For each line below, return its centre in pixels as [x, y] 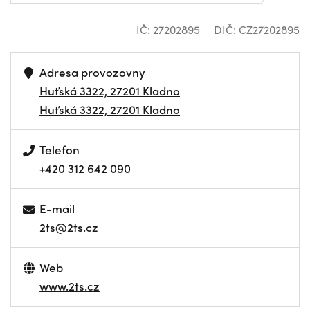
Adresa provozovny [93, 72]
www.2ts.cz [70, 286]
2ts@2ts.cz [69, 227]
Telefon [60, 149]
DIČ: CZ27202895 [257, 29]
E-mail [57, 208]
